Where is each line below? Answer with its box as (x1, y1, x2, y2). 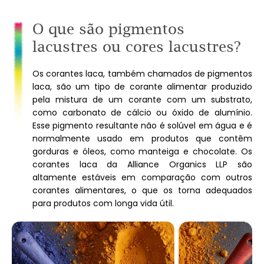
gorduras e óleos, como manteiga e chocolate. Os (32, 146, 252, 157)
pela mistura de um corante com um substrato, (32, 94, 252, 105)
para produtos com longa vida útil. (32, 197, 174, 209)
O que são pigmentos (32, 20, 184, 37)
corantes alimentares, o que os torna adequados (32, 184, 252, 196)
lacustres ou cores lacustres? (32, 38, 241, 55)
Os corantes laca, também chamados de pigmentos (32, 68, 252, 80)
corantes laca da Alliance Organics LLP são (32, 159, 252, 170)
